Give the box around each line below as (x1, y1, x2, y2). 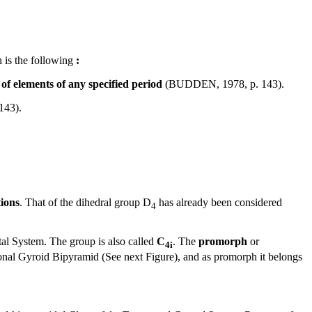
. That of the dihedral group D (19, 196, 151, 209)
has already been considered (156, 196, 282, 209)
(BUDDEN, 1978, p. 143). (162, 78, 284, 91)
